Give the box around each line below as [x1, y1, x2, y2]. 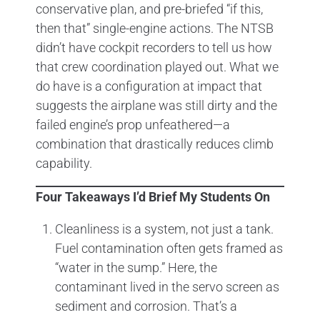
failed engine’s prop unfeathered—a [36, 116, 230, 132]
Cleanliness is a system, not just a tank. [55, 221, 274, 236]
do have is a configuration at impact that [36, 78, 262, 94]
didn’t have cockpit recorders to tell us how [36, 39, 272, 55]
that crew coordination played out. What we [36, 59, 279, 74]
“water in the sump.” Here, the [55, 259, 217, 275]
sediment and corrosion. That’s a [55, 298, 237, 314]
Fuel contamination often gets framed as [55, 240, 283, 256]
